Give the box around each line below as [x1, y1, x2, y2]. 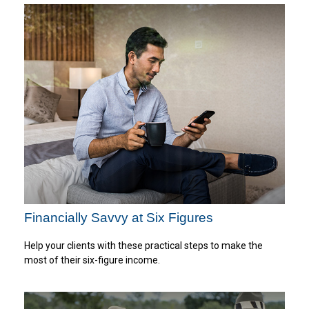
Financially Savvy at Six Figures [24, 210, 213, 225]
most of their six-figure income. [24, 254, 160, 266]
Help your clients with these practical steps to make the [24, 239, 263, 251]
